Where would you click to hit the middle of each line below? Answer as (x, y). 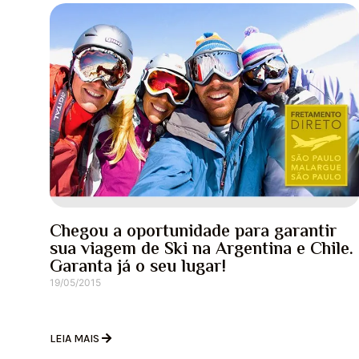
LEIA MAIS (76, 339)
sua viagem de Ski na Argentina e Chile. (202, 250)
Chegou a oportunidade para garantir (193, 233)
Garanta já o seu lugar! (138, 268)
